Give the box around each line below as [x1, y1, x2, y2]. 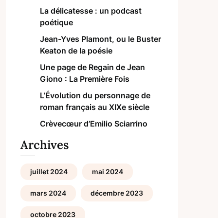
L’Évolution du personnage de [39, 91, 150, 100]
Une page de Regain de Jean [39, 62, 145, 72]
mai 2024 [91, 167, 123, 176]
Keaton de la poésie [39, 46, 112, 55]
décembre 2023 [90, 189, 143, 197]
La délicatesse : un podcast [39, 6, 142, 16]
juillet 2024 [30, 167, 68, 176]
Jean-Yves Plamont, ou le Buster [39, 34, 161, 44]
